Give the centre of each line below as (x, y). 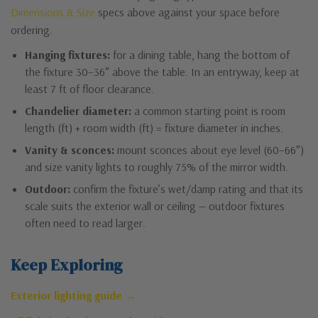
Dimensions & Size (53, 12)
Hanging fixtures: (67, 55)
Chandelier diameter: (78, 111)
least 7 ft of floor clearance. (89, 89)
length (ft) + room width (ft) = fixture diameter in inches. (154, 128)
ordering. (32, 30)
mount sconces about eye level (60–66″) (209, 150)
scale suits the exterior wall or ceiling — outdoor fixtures (155, 206)
